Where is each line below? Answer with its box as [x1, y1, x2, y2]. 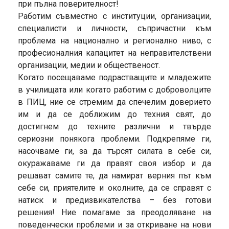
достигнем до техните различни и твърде [18, 122, 211, 132]
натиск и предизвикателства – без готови [18, 195, 211, 205]
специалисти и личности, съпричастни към [18, 24, 211, 34]
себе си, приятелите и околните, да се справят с [18, 183, 211, 193]
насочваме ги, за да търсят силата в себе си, [18, 146, 211, 156]
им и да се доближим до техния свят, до [18, 109, 211, 120]
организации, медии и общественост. [18, 60, 160, 71]
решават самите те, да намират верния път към [18, 171, 211, 181]
